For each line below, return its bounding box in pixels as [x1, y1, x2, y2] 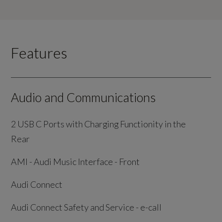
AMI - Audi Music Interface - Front [11, 156, 140, 167]
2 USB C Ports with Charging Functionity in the [11, 118, 186, 130]
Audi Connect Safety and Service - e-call [11, 202, 162, 213]
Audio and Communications [11, 90, 156, 105]
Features [11, 44, 68, 62]
